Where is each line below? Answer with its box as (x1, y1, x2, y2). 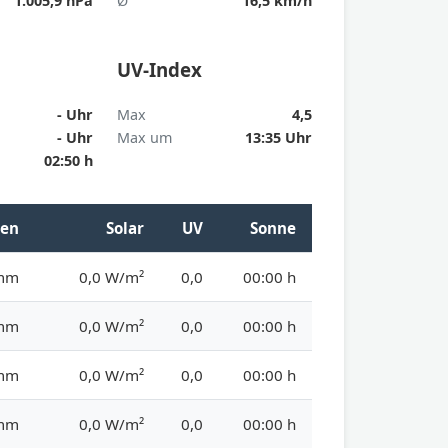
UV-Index (116, 57, 202, 83)
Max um (116, 127, 172, 147)
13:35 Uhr (244, 127, 312, 147)
